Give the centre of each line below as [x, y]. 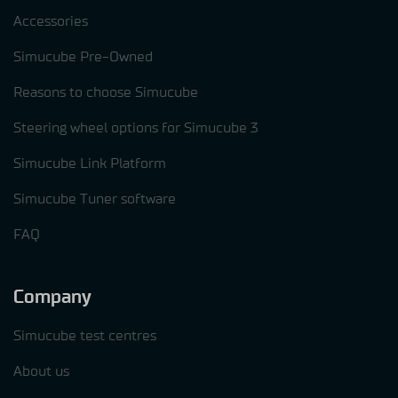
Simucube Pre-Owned [83, 57]
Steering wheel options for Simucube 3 [136, 128]
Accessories [51, 22]
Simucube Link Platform [90, 164]
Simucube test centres [85, 335]
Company [52, 297]
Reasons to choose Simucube [106, 93]
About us [41, 371]
